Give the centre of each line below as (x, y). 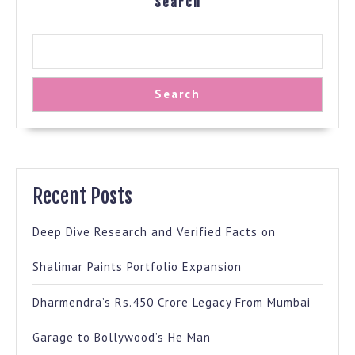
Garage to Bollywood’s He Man (122, 338)
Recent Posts (82, 197)
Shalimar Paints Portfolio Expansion (137, 267)
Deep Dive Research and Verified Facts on (154, 232)
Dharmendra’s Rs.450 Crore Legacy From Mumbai (172, 303)
